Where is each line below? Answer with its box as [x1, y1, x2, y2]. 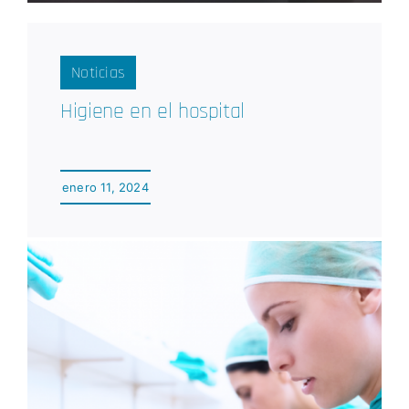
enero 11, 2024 [61, 180, 149, 195]
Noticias [70, 62, 126, 84]
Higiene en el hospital [59, 98, 246, 126]
